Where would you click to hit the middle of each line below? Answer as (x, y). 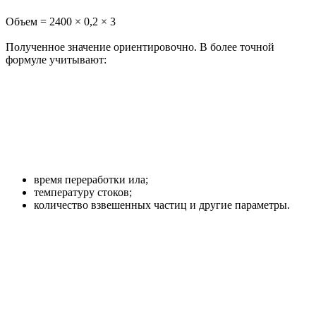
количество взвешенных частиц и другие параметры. (162, 205)
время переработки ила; (91, 179)
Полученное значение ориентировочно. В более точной (140, 47)
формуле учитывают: (56, 59)
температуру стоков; (83, 192)
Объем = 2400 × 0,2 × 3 (61, 21)
